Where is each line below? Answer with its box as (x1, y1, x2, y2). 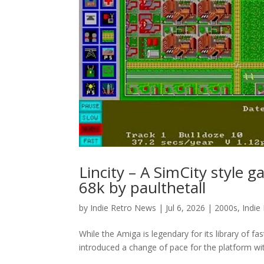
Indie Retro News (90, 202, 157, 214)
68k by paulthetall (79, 177, 206, 199)
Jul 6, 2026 (166, 202, 206, 214)
